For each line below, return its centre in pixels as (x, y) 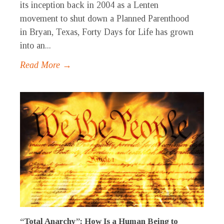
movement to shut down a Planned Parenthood (104, 19)
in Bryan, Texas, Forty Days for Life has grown (107, 32)
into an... (35, 46)
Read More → (46, 65)
